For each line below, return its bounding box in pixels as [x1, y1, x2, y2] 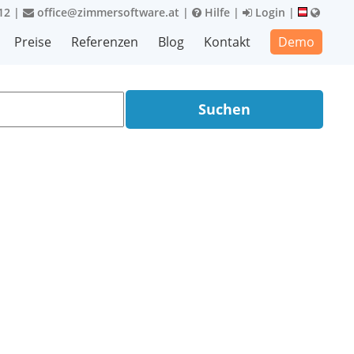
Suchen [198, 100, 250, 119]
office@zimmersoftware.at [34, 5, 179, 20]
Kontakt [204, 33, 250, 51]
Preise [14, 33, 51, 51]
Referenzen [71, 33, 138, 51]
